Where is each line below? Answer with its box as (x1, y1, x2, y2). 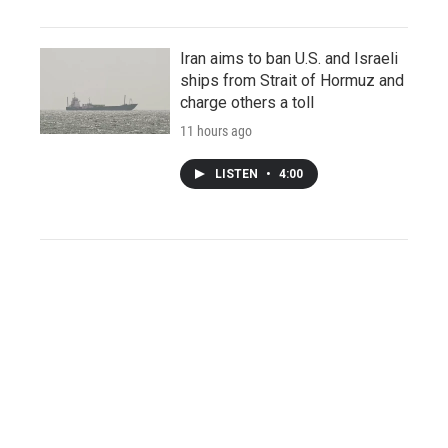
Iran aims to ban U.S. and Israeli (180, 49, 398, 69)
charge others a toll (180, 93, 314, 113)
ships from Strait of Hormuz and (180, 71, 404, 91)
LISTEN (215, 167, 261, 182)
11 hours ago (180, 123, 252, 140)
